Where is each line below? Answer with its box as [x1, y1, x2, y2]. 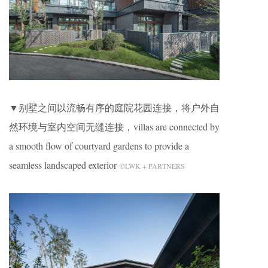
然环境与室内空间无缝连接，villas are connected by [9, 120, 220, 133]
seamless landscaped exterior [9, 159, 120, 172]
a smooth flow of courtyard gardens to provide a [9, 139, 189, 153]
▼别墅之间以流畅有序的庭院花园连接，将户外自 [9, 101, 220, 114]
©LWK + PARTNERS [120, 161, 185, 171]
